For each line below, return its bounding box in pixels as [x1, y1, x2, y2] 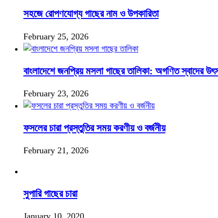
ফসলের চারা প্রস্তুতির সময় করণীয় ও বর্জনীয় [23, 122, 165, 134]
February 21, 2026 [23, 145, 89, 155]
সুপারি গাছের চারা [23, 187, 77, 200]
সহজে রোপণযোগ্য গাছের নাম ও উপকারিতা [23, 8, 159, 20]
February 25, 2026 [23, 31, 89, 41]
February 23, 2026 [23, 88, 89, 98]
